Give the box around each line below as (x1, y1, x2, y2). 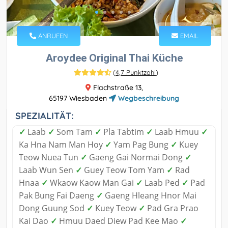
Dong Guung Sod (19, 202, 87, 214)
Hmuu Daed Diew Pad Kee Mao (57, 215, 180, 226)
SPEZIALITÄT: (15, 109, 74, 122)
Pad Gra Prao (145, 202, 198, 214)
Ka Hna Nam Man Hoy (19, 138, 105, 150)
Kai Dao (19, 215, 50, 226)
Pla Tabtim (101, 126, 146, 137)
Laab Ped (142, 177, 182, 188)
